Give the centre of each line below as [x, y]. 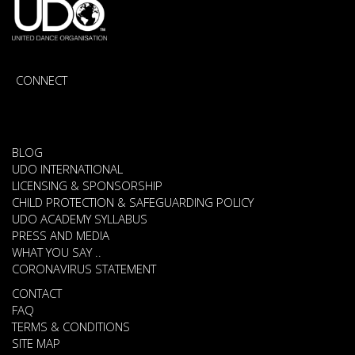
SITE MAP [36, 343]
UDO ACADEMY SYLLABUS [80, 218]
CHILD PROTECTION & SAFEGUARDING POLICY [133, 202]
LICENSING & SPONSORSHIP [87, 185]
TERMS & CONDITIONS [71, 326]
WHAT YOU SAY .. [57, 252]
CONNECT [42, 80]
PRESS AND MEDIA [61, 235]
